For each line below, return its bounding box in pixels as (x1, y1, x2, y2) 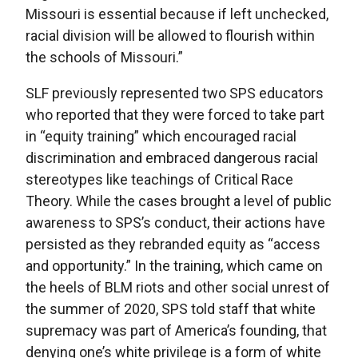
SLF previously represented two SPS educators (26, 85, 324, 101)
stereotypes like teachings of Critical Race (26, 171, 293, 188)
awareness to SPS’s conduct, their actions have (26, 214, 325, 231)
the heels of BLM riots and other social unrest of (26, 279, 330, 296)
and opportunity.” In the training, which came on (26, 257, 323, 274)
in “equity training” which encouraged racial (26, 128, 296, 145)
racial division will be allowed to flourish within (26, 27, 315, 44)
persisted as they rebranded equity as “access (26, 236, 320, 253)
